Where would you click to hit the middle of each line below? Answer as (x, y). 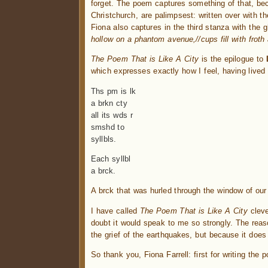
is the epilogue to (232, 59)
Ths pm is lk (114, 91)
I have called (115, 211)
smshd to (108, 127)
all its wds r (112, 115)
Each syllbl (111, 159)
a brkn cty (109, 103)
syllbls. (104, 139)
